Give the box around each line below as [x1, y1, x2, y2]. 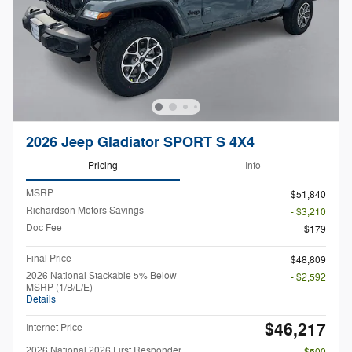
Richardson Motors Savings [26, 203, 144, 217]
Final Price [26, 251, 71, 265]
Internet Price [26, 321, 82, 334]
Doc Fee [26, 221, 62, 234]
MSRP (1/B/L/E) [26, 280, 93, 294]
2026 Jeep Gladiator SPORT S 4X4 [26, 134, 255, 152]
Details [26, 292, 56, 306]
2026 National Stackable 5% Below [26, 269, 177, 282]
